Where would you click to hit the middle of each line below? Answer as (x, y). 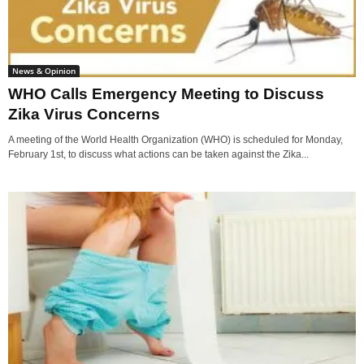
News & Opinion (44, 70)
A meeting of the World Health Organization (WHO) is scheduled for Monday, (175, 139)
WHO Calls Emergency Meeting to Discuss (166, 93)
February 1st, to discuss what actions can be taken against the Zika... (158, 154)
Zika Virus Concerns (84, 114)
